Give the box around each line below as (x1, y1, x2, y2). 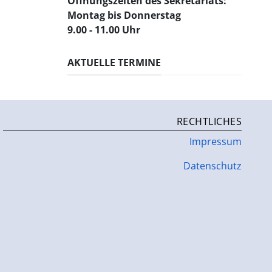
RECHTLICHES (176, 115, 242, 129)
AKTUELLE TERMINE (67, 55, 161, 69)
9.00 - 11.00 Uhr (67, 22, 141, 36)
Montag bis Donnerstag (67, 8, 184, 22)
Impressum (189, 135, 242, 149)
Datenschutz (183, 159, 242, 173)
